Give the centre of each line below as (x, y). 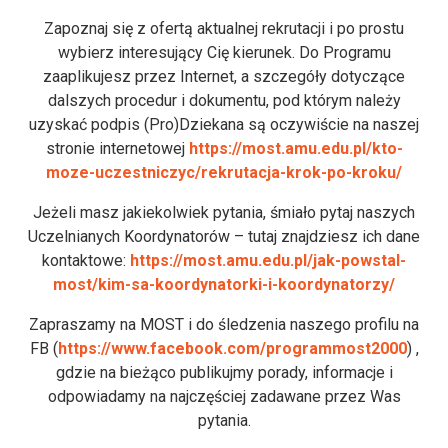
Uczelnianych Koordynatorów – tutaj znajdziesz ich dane (224, 236)
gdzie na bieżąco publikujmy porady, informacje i (224, 372)
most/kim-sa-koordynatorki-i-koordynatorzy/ (224, 284)
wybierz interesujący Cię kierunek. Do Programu (224, 52)
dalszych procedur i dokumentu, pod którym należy (224, 100)
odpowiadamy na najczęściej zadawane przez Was (224, 396)
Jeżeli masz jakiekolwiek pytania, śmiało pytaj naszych (224, 212)
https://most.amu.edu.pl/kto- (295, 148)
